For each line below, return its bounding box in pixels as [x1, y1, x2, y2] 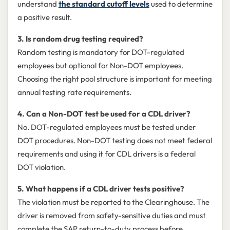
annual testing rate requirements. [17, 87, 131, 98]
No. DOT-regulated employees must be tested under [17, 122, 196, 132]
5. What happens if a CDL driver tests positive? [17, 184, 184, 194]
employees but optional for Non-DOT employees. [17, 61, 183, 71]
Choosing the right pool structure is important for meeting [17, 74, 212, 84]
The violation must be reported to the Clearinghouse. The [17, 197, 209, 207]
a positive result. [17, 12, 72, 23]
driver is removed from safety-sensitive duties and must [17, 210, 206, 221]
